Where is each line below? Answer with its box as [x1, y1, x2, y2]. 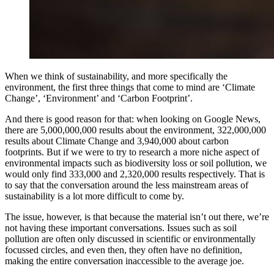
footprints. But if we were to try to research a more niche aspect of [5, 147, 259, 158]
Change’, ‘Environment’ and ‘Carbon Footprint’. [5, 93, 193, 104]
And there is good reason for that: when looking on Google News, [5, 114, 261, 125]
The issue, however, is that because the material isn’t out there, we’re [5, 212, 269, 223]
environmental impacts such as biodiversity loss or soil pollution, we [5, 158, 267, 169]
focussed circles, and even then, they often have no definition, [5, 245, 242, 256]
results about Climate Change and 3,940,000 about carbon [5, 136, 229, 147]
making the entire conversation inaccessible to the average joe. [5, 256, 244, 267]
